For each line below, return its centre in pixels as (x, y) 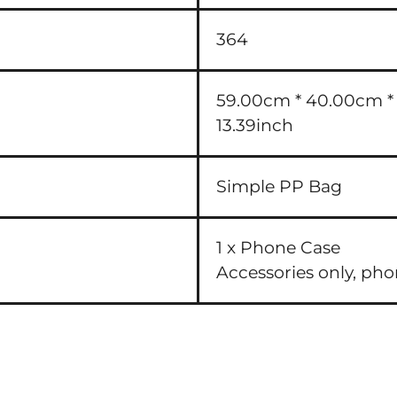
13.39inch (255, 125)
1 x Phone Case (279, 247)
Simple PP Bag (280, 186)
